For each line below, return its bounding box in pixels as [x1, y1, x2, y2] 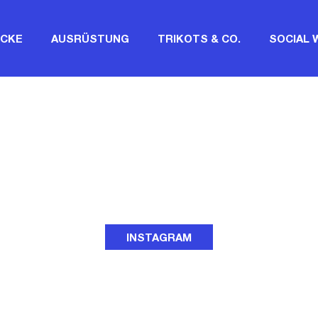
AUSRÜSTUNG [51, 34, 129, 45]
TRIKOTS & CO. [158, 34, 241, 45]
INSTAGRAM [126, 234, 192, 244]
